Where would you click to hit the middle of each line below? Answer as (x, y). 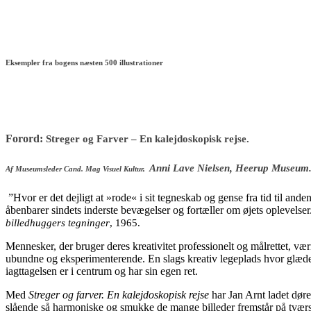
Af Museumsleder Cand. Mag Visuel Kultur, (77, 169)
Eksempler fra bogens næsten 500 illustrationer (85, 63)
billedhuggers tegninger (58, 223)
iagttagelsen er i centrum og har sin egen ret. (102, 271)
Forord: (26, 139)
